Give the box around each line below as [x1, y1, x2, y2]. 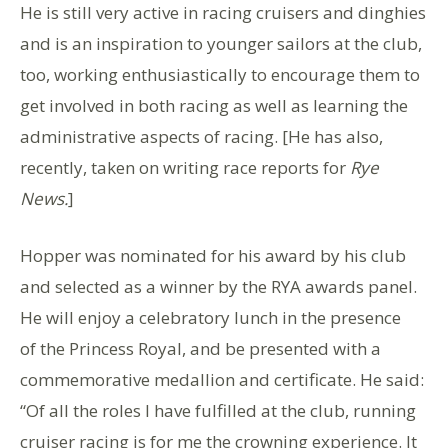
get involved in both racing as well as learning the [20, 94, 408, 118]
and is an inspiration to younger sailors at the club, [20, 32, 422, 56]
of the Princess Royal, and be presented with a [20, 337, 381, 361]
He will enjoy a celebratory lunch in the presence [20, 306, 401, 330]
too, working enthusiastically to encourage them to [20, 63, 420, 87]
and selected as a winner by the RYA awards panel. [20, 275, 417, 299]
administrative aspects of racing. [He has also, [20, 125, 383, 149]
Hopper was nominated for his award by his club [20, 244, 406, 268]
